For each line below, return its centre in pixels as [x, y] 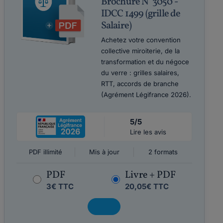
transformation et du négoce [145, 62]
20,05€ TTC [147, 186]
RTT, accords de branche [140, 84]
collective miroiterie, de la [140, 51]
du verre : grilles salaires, [140, 73]
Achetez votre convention [141, 40]
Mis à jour [104, 152]
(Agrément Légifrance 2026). [146, 95]
